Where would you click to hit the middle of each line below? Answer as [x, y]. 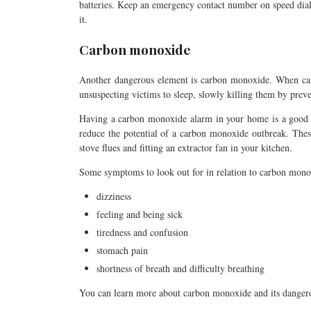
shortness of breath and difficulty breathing [180, 268]
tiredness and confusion [142, 232]
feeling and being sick [140, 214]
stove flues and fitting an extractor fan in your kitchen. [186, 147]
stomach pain [122, 250]
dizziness [114, 196]
